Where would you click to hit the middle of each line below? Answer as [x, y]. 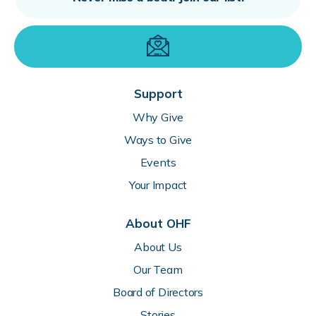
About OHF [158, 224]
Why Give [158, 117]
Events [158, 163]
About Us [158, 247]
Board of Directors [158, 292]
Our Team [158, 270]
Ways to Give [158, 140]
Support [158, 94]
